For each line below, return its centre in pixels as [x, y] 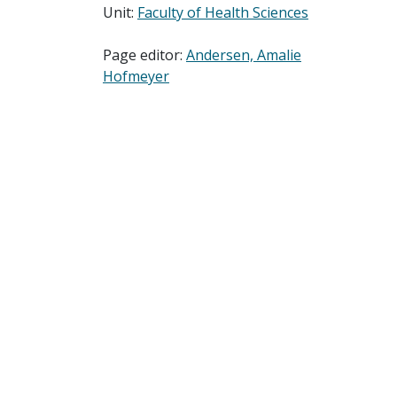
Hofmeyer [136, 76]
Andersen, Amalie [243, 55]
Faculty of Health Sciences [222, 12]
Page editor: [144, 55]
